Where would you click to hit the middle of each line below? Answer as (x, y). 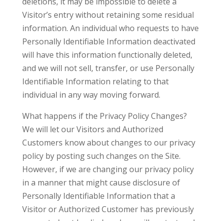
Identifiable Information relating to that (95, 81)
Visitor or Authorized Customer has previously (108, 209)
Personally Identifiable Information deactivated (109, 41)
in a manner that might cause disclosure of (101, 183)
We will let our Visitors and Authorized (92, 129)
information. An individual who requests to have (110, 28)
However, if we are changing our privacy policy (108, 169)
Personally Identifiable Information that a (98, 196)
